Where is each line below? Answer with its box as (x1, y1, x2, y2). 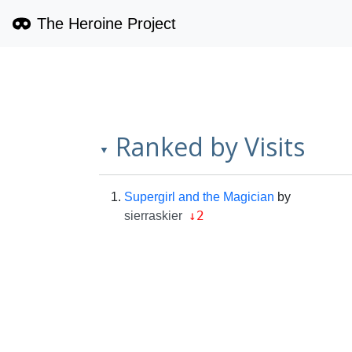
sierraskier (124, 209, 182, 222)
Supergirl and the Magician (124, 190, 274, 203)
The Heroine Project (36, 15, 176, 32)
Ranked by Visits (115, 130, 305, 163)
